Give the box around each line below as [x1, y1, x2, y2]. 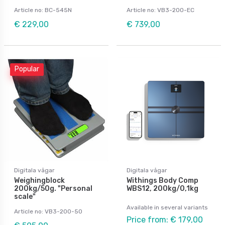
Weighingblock [14, 176, 65, 185]
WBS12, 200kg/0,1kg [127, 184, 198, 193]
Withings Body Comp [127, 176, 198, 185]
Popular [14, 65, 39, 74]
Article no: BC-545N [14, 6, 72, 14]
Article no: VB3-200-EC [127, 6, 194, 14]
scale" [14, 192, 36, 201]
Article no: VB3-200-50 [14, 207, 82, 215]
